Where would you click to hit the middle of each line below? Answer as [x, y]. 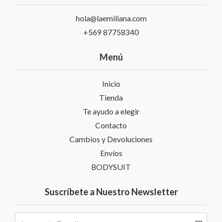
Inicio [111, 84]
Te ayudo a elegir [111, 111]
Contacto [111, 125]
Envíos [111, 153]
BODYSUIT [111, 167]
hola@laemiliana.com [111, 18]
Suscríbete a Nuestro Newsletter [111, 192]
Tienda [111, 98]
